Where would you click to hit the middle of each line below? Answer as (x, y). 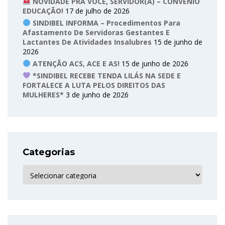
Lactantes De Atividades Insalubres (87, 42)
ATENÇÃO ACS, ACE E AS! (75, 63)
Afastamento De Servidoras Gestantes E (96, 32)
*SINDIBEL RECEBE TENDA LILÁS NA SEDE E (105, 75)
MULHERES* (43, 94)
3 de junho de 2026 (97, 94)
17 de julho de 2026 (97, 11)
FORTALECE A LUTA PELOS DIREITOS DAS (94, 85)
